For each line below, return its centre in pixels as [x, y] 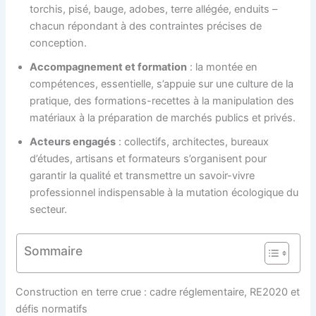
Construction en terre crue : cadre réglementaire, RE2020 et [158, 292]
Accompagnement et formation [109, 67]
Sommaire [53, 250]
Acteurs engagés [73, 142]
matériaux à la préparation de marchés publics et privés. [163, 118]
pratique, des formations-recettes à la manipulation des [162, 101]
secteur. [49, 210]
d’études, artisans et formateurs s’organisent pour [148, 159]
